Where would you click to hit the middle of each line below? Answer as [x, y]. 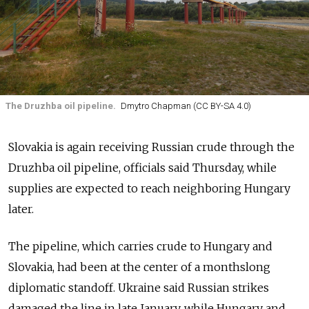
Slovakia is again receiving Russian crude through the [151, 147]
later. [21, 209]
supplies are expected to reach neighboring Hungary [149, 189]
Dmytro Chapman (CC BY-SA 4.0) [186, 106]
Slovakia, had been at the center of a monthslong [139, 267]
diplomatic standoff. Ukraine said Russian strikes [139, 288]
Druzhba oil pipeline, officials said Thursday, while [142, 168]
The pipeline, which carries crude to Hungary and [140, 247]
